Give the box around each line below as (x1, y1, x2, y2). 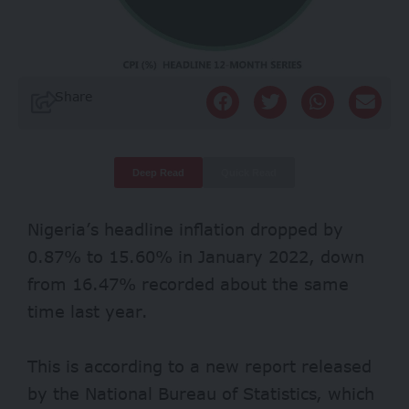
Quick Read (221, 166, 277, 178)
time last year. (27, 300, 148, 321)
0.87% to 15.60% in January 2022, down (27, 246, 364, 267)
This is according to (27, 355, 190, 376)
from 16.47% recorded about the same (27, 273, 349, 294)
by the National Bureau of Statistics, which (27, 383, 374, 404)
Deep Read (132, 166, 184, 178)
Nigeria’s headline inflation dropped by (27, 218, 343, 239)
